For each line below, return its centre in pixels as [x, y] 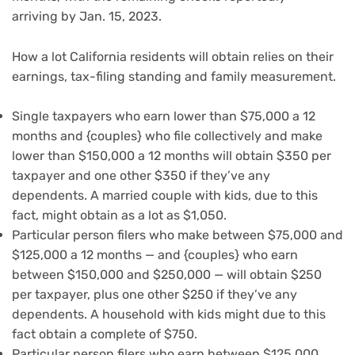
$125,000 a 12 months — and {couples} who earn [155, 255]
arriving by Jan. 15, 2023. [87, 17]
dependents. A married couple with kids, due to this [165, 196]
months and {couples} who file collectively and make [167, 136]
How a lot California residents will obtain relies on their [173, 56]
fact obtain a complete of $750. [105, 334]
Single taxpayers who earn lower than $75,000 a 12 [164, 116]
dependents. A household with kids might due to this [169, 315]
